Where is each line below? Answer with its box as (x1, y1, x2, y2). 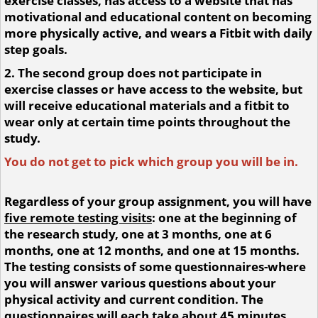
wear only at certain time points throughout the (4, 114, 290, 130)
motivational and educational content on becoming (4, 9, 312, 25)
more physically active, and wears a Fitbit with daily (4, 25, 312, 41)
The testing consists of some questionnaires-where (4, 258, 306, 275)
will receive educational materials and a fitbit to (4, 97, 290, 114)
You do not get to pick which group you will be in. (4, 153, 298, 170)
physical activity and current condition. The (4, 291, 263, 307)
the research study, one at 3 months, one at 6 (4, 226, 272, 242)
